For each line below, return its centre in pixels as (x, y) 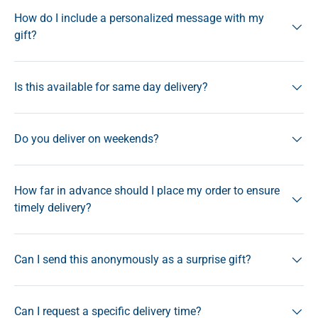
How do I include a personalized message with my (139, 18)
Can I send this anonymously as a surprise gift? (133, 259)
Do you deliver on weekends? (87, 138)
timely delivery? (53, 207)
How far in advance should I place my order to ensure (147, 190)
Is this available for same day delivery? (111, 87)
